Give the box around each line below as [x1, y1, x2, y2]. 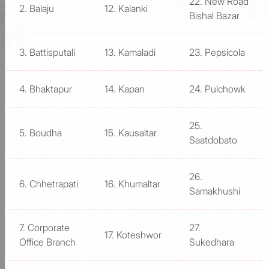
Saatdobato [189, 133, 240, 146]
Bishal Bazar [189, 9, 242, 22]
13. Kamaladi [104, 46, 158, 58]
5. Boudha [19, 126, 64, 139]
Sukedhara [189, 235, 237, 248]
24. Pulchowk [189, 82, 248, 95]
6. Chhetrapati [19, 177, 80, 190]
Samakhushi [189, 184, 243, 197]
